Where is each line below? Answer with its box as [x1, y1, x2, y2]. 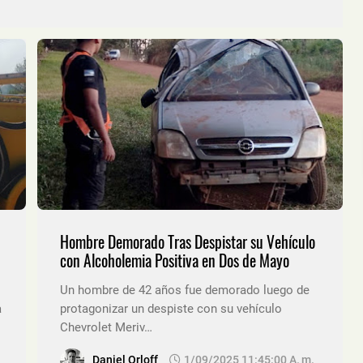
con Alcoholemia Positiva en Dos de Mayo [60, 249, 289, 273]
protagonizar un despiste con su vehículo [60, 301, 282, 317]
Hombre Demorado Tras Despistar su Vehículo [60, 230, 315, 254]
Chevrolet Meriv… [60, 320, 152, 335]
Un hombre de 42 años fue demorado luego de [60, 283, 310, 298]
